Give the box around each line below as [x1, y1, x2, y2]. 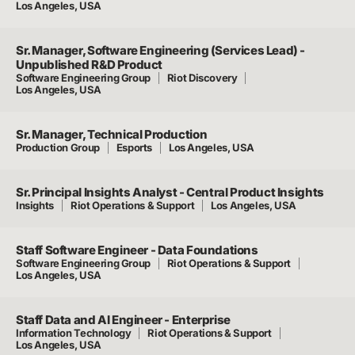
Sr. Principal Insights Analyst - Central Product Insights [16, 185, 324, 200]
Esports [116, 141, 153, 154]
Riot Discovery [166, 71, 238, 84]
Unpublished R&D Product [16, 57, 163, 72]
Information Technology [16, 326, 132, 339]
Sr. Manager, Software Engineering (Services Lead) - [16, 43, 306, 58]
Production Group [16, 141, 100, 154]
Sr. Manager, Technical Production [16, 127, 208, 142]
